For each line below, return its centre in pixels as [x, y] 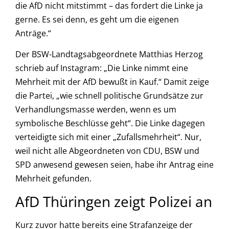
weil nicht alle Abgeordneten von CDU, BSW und [107, 151]
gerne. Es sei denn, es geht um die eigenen [97, 20]
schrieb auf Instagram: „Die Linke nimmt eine [102, 68]
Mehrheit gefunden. [53, 179]
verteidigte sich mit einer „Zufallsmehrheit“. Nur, [108, 137]
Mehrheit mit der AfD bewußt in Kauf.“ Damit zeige [112, 82]
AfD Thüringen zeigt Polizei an [114, 201]
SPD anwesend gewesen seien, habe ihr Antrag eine [114, 165]
